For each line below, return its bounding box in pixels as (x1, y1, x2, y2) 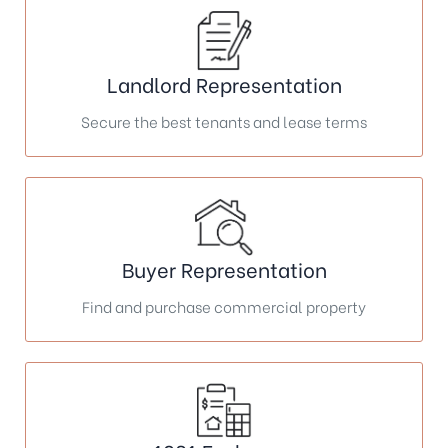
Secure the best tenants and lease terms (81, 110, 367, 133)
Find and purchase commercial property (82, 295, 366, 318)
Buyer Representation (121, 254, 327, 284)
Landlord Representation (106, 69, 342, 99)
